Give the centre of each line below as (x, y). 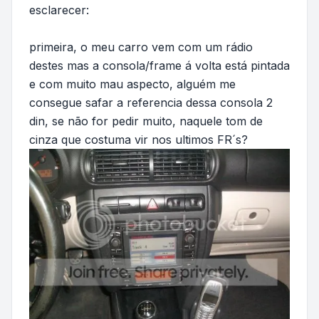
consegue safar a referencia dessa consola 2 (151, 103)
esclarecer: (59, 10)
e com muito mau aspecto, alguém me (132, 84)
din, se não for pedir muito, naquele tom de (146, 121)
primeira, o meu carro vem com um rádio (141, 47)
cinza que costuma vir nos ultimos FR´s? (138, 140)
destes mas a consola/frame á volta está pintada (159, 66)
